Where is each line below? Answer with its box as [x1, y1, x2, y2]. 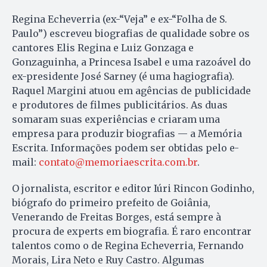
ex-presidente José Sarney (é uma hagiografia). [12, 70, 234, 82]
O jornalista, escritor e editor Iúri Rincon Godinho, [12, 182, 254, 194]
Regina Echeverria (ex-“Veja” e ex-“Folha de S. [12, 13, 227, 25]
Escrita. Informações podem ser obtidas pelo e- [12, 141, 239, 154]
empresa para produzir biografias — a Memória [12, 127, 242, 139]
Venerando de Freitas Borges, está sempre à [12, 210, 221, 223]
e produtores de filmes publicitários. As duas [12, 98, 228, 111]
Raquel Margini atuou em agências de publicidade [12, 84, 251, 97]
